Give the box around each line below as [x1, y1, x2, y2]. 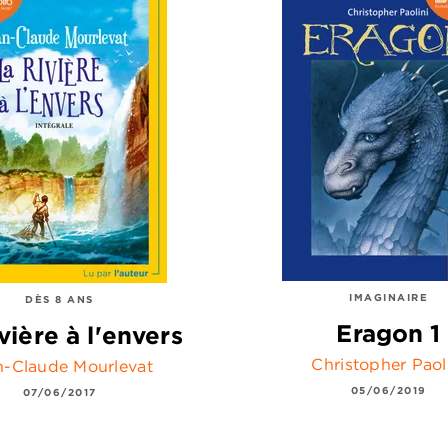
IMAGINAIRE [349, 289, 428, 304]
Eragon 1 [336, 318, 441, 349]
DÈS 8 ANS [25, 291, 94, 306]
